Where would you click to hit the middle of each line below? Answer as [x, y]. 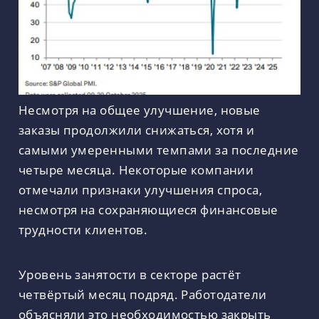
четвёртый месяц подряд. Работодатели [143, 294]
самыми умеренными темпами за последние [159, 150]
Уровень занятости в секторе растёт [130, 274]
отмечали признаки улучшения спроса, [141, 189]
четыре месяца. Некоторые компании [136, 169]
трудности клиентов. [83, 229]
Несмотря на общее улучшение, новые [140, 110]
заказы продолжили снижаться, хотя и [137, 130]
